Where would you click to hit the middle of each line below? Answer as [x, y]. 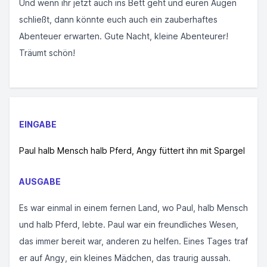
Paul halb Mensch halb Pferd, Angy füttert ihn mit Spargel [132, 150]
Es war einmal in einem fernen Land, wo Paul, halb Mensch [133, 208]
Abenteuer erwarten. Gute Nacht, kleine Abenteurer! [124, 36]
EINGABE [38, 124]
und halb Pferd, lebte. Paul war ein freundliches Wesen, [129, 224]
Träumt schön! [47, 53]
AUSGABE [40, 181]
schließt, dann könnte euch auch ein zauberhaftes [118, 19]
